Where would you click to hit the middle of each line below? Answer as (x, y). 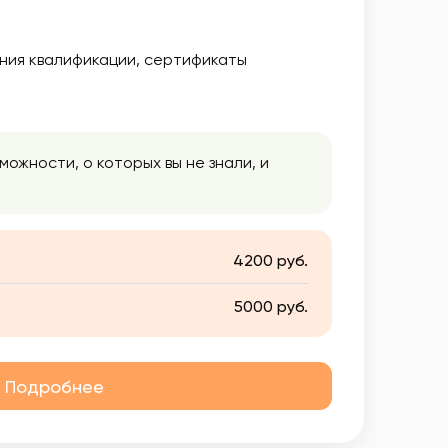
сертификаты (195, 59)
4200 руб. (270, 260)
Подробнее (55, 386)
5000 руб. (271, 306)
